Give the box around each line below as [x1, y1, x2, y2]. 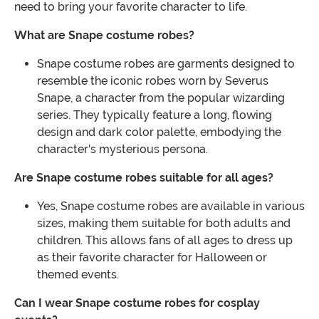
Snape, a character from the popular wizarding [37, 91, 285, 105]
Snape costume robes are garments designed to [37, 57, 295, 71]
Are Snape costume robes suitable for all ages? [14, 171, 273, 185]
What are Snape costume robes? [14, 28, 194, 43]
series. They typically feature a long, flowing [37, 108, 272, 122]
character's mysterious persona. [37, 142, 208, 157]
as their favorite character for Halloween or [37, 251, 267, 265]
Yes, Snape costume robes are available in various [37, 199, 305, 214]
